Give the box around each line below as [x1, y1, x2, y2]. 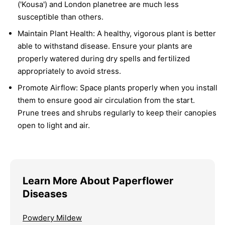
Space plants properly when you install [78, 82, 217, 92]
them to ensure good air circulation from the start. [18, 95, 195, 105]
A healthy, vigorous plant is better [95, 28, 216, 38]
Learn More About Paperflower [23, 174, 173, 187]
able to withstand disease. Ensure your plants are [18, 41, 192, 51]
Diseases [23, 187, 67, 200]
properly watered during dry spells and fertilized [18, 53, 190, 63]
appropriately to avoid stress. [18, 66, 121, 76]
